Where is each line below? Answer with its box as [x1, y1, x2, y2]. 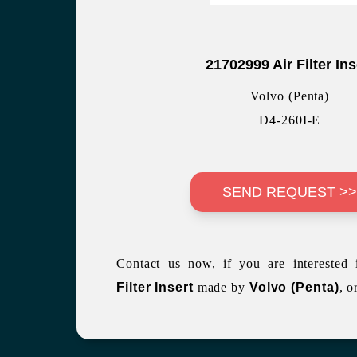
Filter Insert [116, 280, 194, 295]
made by [193, 280, 249, 295]
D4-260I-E [259, 113, 321, 127]
